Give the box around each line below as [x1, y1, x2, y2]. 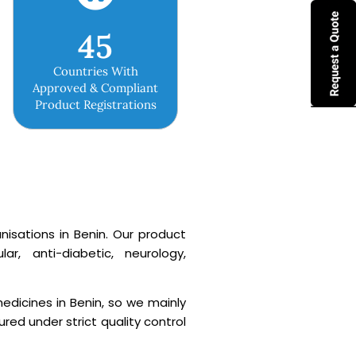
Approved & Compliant [33, 80, 158, 95]
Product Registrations [34, 97, 157, 112]
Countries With [52, 64, 138, 79]
